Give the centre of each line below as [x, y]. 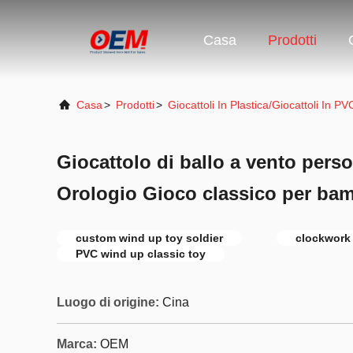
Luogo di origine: [108, 302]
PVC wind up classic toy [141, 254]
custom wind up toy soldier [149, 238]
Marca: [77, 344]
